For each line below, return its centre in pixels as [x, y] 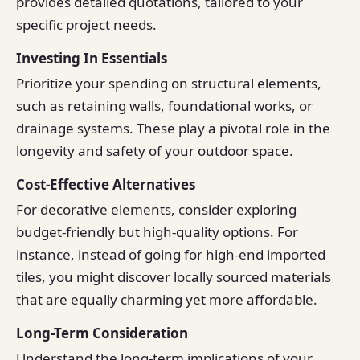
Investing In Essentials [92, 58]
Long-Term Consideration [102, 333]
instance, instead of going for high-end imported [171, 255]
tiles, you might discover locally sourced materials [174, 277]
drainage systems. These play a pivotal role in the [173, 129]
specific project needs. [86, 25]
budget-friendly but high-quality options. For [157, 232]
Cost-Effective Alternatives [106, 184]
